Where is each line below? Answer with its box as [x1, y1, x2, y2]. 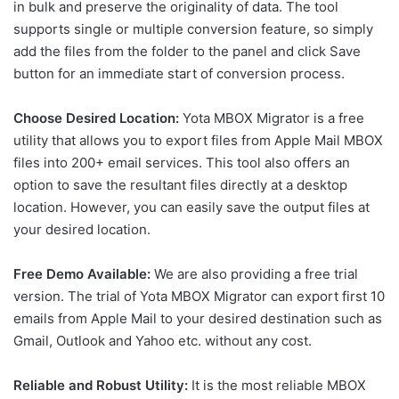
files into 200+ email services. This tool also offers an [13, 154, 350, 172]
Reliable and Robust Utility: [13, 377, 188, 395]
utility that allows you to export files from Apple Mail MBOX [13, 132, 383, 150]
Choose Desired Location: [13, 110, 179, 127]
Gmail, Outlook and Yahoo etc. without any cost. [13, 332, 312, 350]
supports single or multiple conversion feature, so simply [13, 20, 373, 38]
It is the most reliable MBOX [188, 377, 366, 395]
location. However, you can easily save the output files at [13, 199, 370, 216]
